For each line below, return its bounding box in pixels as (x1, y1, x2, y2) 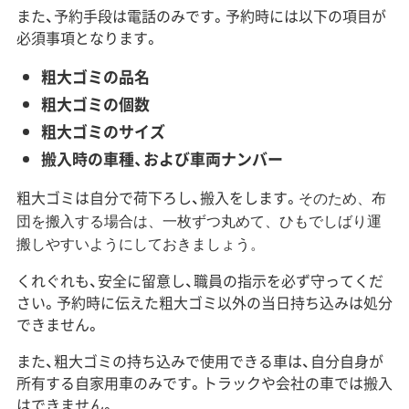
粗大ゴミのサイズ (40, 119, 165, 142)
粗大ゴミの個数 (40, 91, 150, 115)
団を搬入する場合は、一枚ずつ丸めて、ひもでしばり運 (16, 211, 382, 230)
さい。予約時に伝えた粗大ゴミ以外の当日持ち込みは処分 (16, 290, 393, 313)
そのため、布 (298, 188, 386, 207)
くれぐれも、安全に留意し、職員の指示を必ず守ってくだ (16, 268, 383, 291)
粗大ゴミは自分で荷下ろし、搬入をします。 (16, 185, 299, 208)
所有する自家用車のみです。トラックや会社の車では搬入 (16, 371, 393, 393)
